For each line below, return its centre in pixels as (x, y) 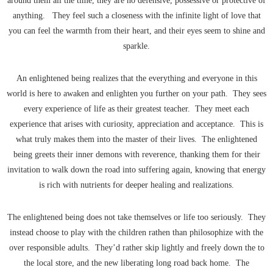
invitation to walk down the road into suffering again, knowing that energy (136, 170)
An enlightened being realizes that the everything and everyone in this (136, 79)
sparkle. (136, 46)
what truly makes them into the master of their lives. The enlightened (136, 140)
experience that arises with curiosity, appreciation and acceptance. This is (136, 124)
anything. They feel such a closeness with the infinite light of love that (136, 16)
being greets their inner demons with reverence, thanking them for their (136, 155)
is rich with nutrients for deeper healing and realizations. (136, 185)
